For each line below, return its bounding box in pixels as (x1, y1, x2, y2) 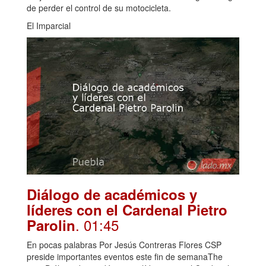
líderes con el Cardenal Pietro (27, 199, 227, 220)
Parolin (27, 214, 75, 235)
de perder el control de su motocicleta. (27, 2, 171, 14)
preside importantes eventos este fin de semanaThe (27, 250, 223, 262)
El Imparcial (27, 20, 71, 32)
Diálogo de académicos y (27, 183, 197, 204)
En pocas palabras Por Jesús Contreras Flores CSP (27, 238, 221, 251)
